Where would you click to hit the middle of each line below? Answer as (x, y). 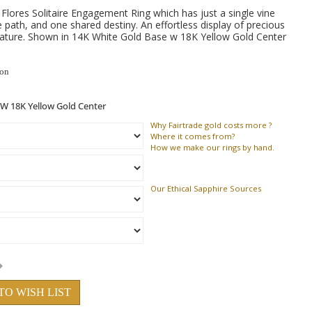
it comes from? (205, 136)
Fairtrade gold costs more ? (219, 125)
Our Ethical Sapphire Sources (206, 188)
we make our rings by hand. (221, 147)
